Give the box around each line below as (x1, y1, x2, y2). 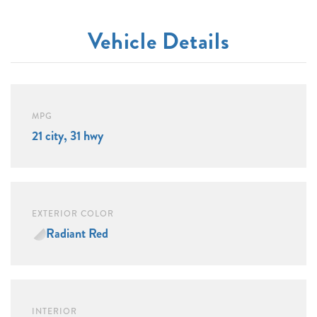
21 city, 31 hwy (32, 126, 103, 145)
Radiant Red (46, 224, 108, 243)
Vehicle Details (87, 24, 230, 57)
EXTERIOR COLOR (32, 207, 114, 220)
